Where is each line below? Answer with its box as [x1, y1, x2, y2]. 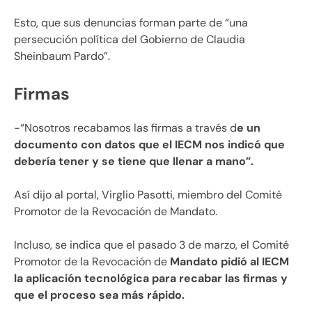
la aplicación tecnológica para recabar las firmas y [14, 271, 288, 286]
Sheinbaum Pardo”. [14, 48, 110, 63]
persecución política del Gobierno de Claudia [14, 31, 245, 47]
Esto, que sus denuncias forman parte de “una [14, 15, 248, 30]
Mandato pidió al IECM [170, 254, 289, 270]
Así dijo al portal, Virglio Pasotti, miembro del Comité [14, 187, 282, 203]
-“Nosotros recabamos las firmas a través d [14, 120, 237, 136]
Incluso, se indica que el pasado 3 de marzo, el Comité [14, 237, 289, 253]
